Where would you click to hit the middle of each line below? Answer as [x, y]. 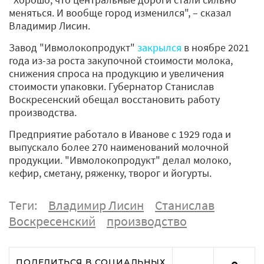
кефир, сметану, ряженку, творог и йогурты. [110, 173]
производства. [44, 112]
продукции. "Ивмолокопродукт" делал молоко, [120, 160]
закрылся [159, 47]
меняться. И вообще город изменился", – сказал [120, 12]
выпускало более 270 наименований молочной [119, 147]
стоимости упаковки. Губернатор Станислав [111, 86]
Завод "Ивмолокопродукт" [73, 47]
